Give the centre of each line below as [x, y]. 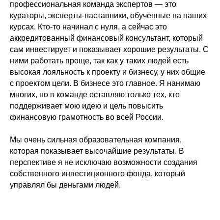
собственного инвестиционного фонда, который [97, 173]
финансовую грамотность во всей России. [87, 117]
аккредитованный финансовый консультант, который [106, 38]
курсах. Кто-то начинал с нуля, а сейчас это [88, 27]
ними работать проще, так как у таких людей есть [99, 60]
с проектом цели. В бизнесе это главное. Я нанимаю [105, 83]
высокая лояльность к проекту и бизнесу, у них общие [108, 72]
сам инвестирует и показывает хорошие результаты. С [109, 49]
